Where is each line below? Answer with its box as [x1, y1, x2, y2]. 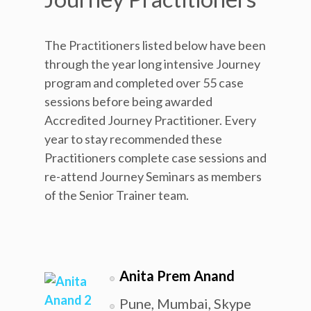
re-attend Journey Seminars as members [44, 169, 262, 184]
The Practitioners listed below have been [44, 37, 266, 53]
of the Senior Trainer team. [44, 187, 189, 203]
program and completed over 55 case [44, 75, 244, 90]
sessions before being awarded [44, 94, 212, 109]
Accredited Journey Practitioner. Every [44, 112, 256, 128]
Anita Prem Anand [119, 267, 235, 284]
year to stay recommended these [44, 131, 222, 146]
